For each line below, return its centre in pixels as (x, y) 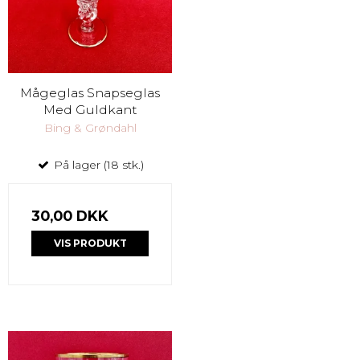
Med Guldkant (90, 109)
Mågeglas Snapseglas (90, 92)
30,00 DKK (70, 215)
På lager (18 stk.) (97, 164)
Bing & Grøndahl (90, 127)
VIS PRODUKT (90, 243)
